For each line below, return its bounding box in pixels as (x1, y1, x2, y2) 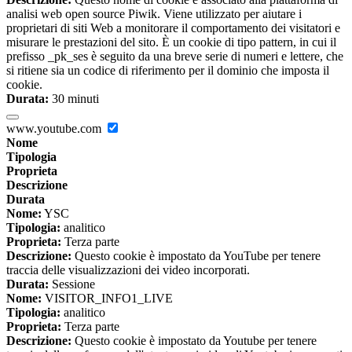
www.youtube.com (6, 122, 104, 136)
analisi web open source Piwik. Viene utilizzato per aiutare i (6, 7, 302, 21)
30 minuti (49, 92, 99, 106)
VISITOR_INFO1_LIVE (42, 291, 173, 306)
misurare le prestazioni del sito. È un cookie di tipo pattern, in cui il (6, 35, 336, 49)
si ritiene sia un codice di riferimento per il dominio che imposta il (6, 64, 329, 78)
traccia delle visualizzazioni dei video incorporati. (6, 263, 250, 277)
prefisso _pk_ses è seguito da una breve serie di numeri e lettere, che (6, 49, 343, 64)
